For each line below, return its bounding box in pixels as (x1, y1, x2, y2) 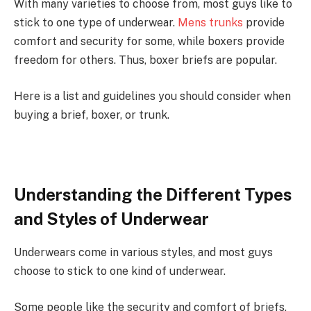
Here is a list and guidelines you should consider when (14, 89, 291, 103)
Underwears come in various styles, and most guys (14, 246, 273, 260)
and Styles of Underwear (14, 208, 209, 228)
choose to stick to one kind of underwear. (14, 264, 226, 278)
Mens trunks (178, 16, 243, 30)
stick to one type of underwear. (14, 16, 178, 30)
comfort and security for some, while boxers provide (14, 35, 285, 49)
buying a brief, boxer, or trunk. (14, 108, 169, 121)
